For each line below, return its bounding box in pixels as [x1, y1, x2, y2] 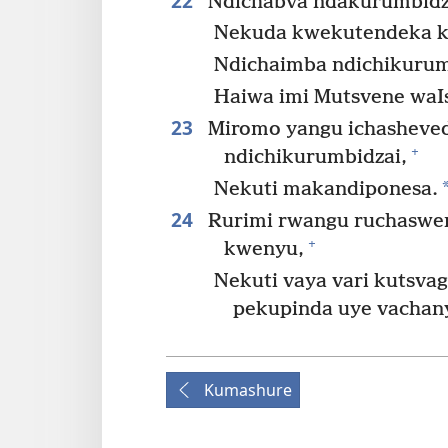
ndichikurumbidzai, [223, 146, 407, 170]
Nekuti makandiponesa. [214, 177, 439, 201]
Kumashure [204, 378, 292, 401]
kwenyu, [223, 237, 304, 261]
